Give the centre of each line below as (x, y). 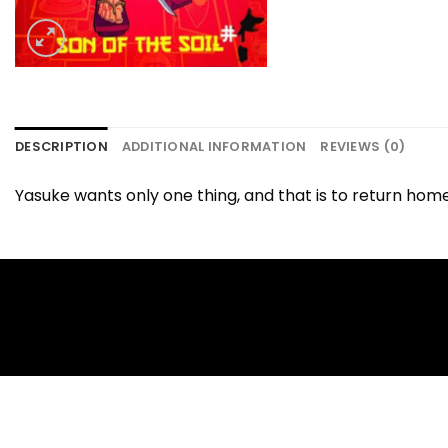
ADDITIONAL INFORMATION (214, 147)
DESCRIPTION (61, 147)
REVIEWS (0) (363, 147)
